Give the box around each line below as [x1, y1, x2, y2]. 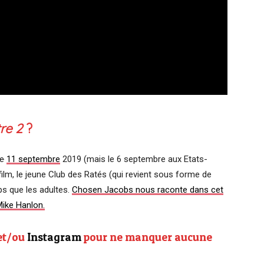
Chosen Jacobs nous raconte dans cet [72, 184, 223, 195]
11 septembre [6, 153, 60, 164]
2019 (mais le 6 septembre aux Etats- [60, 153, 207, 164]
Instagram [27, 230, 81, 244]
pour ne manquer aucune [81, 230, 212, 244]
